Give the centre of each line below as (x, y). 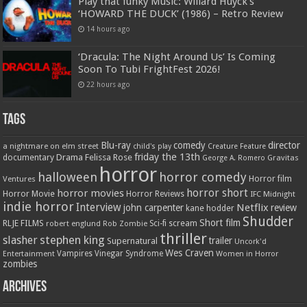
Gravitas (283, 158)
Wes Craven (190, 253)
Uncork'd (251, 242)
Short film (220, 223)
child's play (152, 146)
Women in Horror (247, 254)
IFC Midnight (273, 194)
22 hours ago (109, 84)
